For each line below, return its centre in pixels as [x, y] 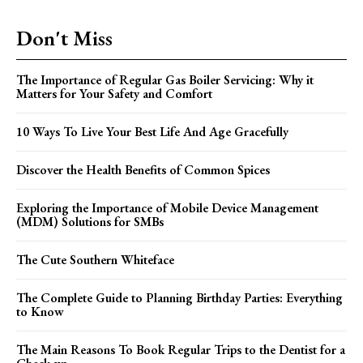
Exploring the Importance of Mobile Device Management [167, 208]
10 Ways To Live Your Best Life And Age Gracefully [152, 132]
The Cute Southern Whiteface [95, 260]
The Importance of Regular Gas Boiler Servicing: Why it [165, 80]
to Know [40, 312]
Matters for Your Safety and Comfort [114, 94]
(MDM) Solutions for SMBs [90, 222]
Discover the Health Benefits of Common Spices [143, 170]
